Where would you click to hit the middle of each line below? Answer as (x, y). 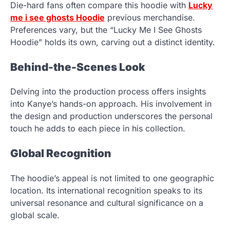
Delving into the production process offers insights (108, 92)
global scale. (35, 215)
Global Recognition (61, 154)
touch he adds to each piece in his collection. (98, 129)
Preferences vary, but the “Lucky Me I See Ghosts (106, 30)
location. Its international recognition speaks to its (106, 190)
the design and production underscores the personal (111, 116)
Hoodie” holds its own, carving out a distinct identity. (113, 42)
